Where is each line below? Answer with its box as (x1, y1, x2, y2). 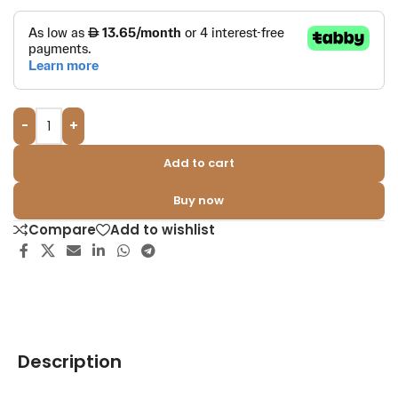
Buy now (173, 192, 225, 209)
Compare (28, 220, 96, 240)
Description (18, 349, 122, 375)
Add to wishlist (110, 220, 215, 240)
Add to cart (163, 155, 235, 171)
